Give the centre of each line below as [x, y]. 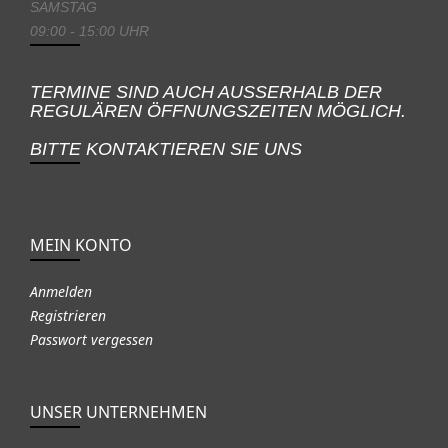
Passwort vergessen [91, 339]
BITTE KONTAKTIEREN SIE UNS [166, 148]
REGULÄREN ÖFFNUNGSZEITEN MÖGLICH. [218, 110]
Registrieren [68, 315]
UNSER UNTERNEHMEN [118, 411]
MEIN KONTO [81, 244]
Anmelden [61, 291]
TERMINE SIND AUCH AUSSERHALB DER [206, 91]
